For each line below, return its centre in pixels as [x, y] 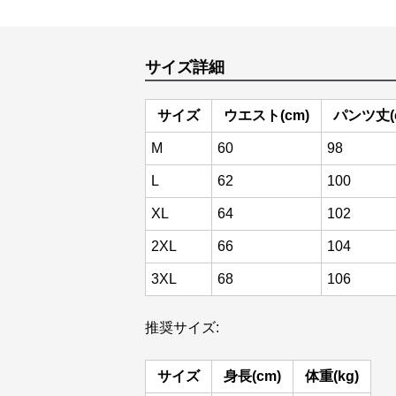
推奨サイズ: [182, 327]
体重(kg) [332, 376]
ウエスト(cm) [267, 115]
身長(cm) [252, 376]
